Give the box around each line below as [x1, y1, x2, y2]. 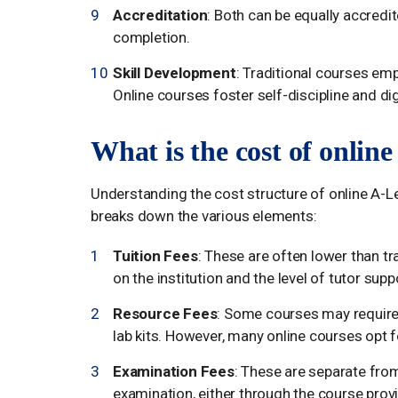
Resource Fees [113, 304, 218, 322]
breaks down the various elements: [91, 206, 317, 225]
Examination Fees [113, 362, 235, 380]
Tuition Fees [113, 246, 198, 265]
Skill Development [113, 63, 236, 82]
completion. [113, 28, 190, 46]
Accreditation [113, 5, 208, 24]
